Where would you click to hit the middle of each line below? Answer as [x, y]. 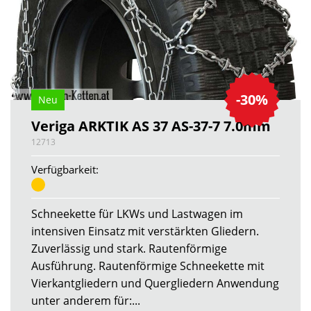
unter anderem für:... [86, 300]
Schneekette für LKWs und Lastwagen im [137, 213]
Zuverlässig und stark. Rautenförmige [129, 248]
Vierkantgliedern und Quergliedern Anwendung [155, 283]
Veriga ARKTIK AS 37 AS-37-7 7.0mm [151, 126]
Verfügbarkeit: [65, 169]
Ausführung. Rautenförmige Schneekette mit [148, 266]
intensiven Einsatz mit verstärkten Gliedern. [145, 231]
